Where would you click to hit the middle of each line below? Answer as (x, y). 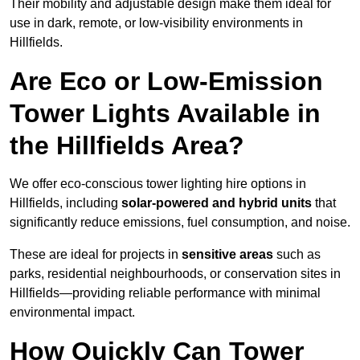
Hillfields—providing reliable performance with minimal (165, 293)
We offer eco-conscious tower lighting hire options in (158, 184)
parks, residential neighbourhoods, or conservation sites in (175, 274)
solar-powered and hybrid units (217, 203)
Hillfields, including (65, 203)
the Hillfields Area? (127, 146)
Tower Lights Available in (165, 114)
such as (297, 255)
